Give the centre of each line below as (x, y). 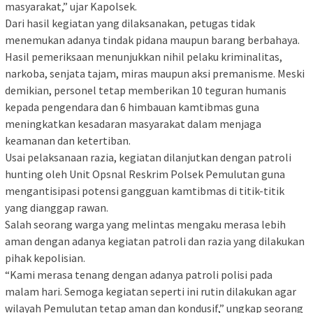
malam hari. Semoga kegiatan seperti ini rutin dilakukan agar (151, 292)
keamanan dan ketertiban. (68, 141)
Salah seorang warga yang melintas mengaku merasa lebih (145, 225)
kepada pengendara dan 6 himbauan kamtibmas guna (132, 107)
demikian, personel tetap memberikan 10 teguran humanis (146, 90)
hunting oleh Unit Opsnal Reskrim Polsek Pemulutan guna (145, 174)
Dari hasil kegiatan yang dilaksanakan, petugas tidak (130, 23)
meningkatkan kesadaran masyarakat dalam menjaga (133, 124)
